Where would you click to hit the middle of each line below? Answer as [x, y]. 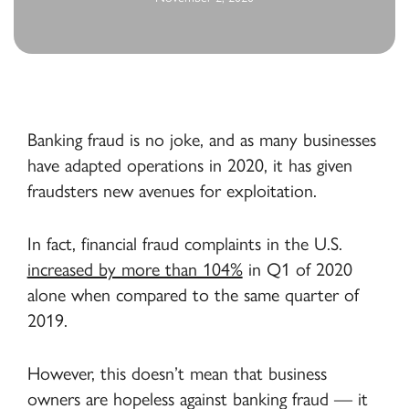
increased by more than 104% [135, 269]
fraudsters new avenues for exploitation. [174, 191]
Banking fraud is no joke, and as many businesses [201, 140]
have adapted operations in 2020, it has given [189, 165]
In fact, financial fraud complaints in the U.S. [184, 244]
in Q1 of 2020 [297, 269]
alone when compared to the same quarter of [193, 295]
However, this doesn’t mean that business [177, 373]
